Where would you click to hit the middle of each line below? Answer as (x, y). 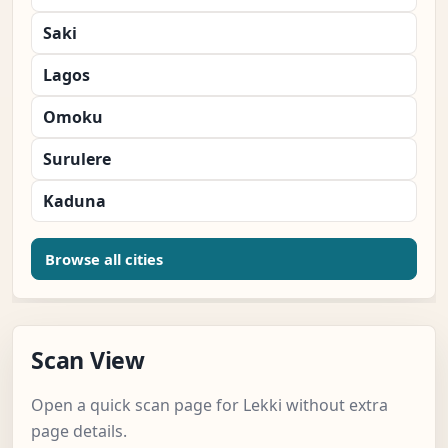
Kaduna (74, 201)
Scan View (88, 360)
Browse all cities (104, 259)
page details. (79, 431)
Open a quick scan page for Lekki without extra (209, 405)
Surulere (77, 159)
